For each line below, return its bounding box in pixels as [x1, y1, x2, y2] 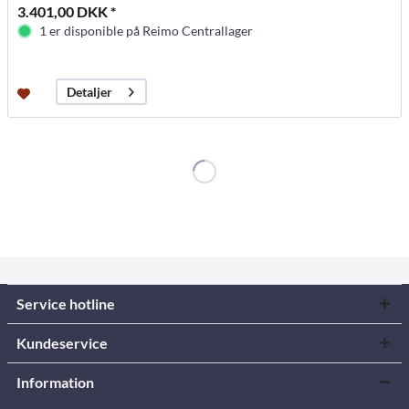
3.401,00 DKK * [17, 3, 117, 21]
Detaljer [67, 84, 113, 100]
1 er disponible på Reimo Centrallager [39, 23, 254, 39]
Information [16, 372, 94, 391]
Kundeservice [16, 333, 108, 351]
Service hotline [16, 294, 115, 312]
